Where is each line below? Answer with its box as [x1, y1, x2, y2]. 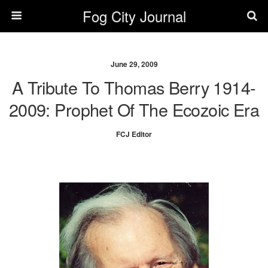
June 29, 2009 [110, 59, 158, 69]
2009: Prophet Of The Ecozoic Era [8, 97, 260, 121]
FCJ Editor [116, 129, 152, 139]
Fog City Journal [82, 5, 186, 26]
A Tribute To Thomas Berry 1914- [12, 75, 256, 99]
